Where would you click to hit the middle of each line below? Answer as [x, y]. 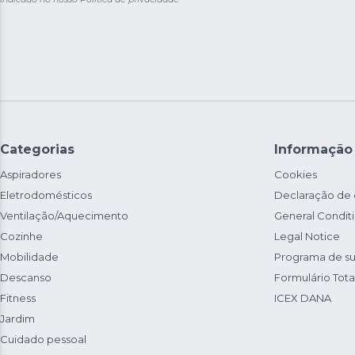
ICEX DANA [303, 298]
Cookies [296, 174]
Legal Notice [307, 236]
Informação [313, 149]
